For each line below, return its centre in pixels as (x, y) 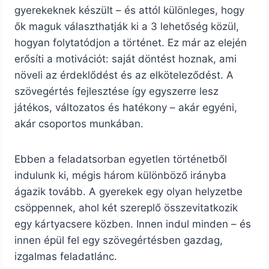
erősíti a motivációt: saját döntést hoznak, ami (125, 59)
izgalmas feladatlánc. (66, 257)
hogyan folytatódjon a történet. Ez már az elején (131, 43)
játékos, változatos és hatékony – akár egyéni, (126, 108)
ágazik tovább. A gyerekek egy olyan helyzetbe (128, 192)
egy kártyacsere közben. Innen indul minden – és (133, 224)
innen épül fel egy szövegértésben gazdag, (119, 240)
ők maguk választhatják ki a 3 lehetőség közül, (127, 27)
